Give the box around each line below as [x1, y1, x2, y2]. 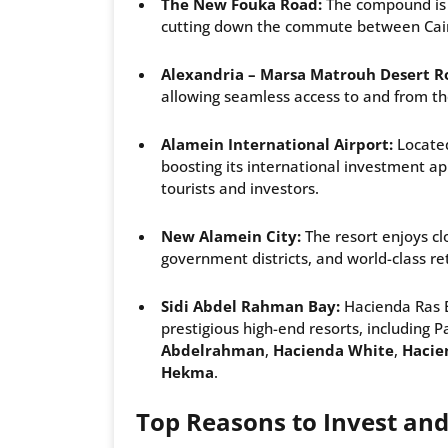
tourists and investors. [161, 178, 319, 199]
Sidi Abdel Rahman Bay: [161, 296, 340, 317]
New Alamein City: [161, 226, 301, 247]
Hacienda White [273, 340, 394, 361]
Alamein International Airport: [161, 134, 393, 155]
